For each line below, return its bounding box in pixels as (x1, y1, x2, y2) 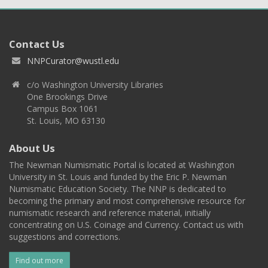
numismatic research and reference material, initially (9, 207, 211, 219)
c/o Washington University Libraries (27, 79, 163, 91)
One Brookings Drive (27, 91, 108, 103)
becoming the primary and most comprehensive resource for (9, 195, 245, 207)
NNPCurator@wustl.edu (27, 55, 119, 67)
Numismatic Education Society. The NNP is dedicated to (9, 183, 226, 195)
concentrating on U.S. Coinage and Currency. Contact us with (9, 219, 243, 231)
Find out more (16, 255, 63, 266)
